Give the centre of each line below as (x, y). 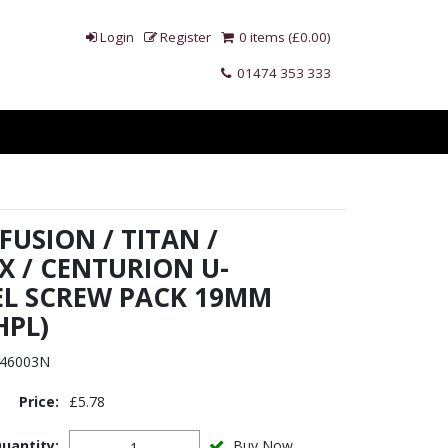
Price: (38, 401)
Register (185, 37)
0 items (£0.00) (283, 37)
